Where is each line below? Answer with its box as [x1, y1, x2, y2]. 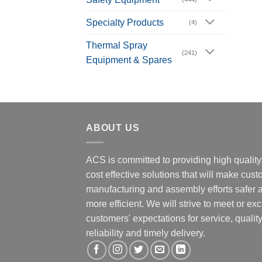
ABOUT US [86, 123, 140, 133]
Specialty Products [86, 18, 164, 28]
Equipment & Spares [86, 55, 172, 65]
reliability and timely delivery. [86, 227, 205, 238]
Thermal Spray [86, 40, 147, 51]
